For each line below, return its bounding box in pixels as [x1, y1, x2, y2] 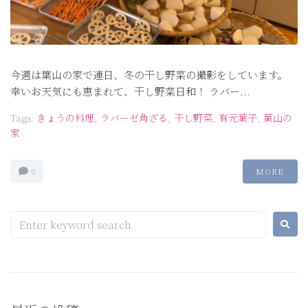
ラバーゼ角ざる [100, 110, 168, 124]
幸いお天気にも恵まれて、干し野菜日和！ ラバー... [10, 83, 250, 98]
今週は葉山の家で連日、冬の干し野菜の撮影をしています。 [10, 67, 288, 82]
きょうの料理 [36, 110, 94, 124]
